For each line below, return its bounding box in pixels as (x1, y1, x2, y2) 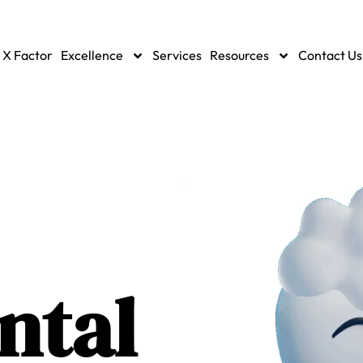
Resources (210, 47, 269, 64)
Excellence (61, 47, 123, 64)
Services (152, 47, 202, 64)
